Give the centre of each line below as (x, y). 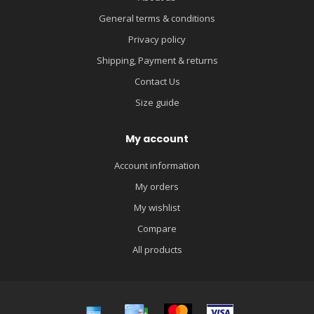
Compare (157, 229)
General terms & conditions (157, 19)
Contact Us (157, 82)
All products (157, 250)
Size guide (157, 103)
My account (157, 139)
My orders (157, 187)
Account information (157, 166)
